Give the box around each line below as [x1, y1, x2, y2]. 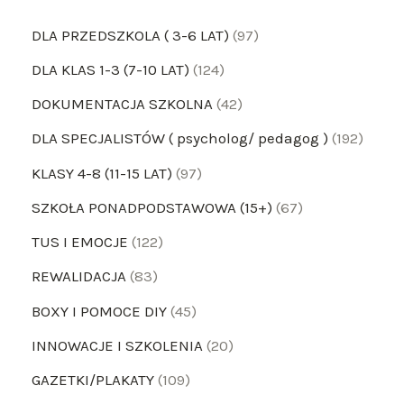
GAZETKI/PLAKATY [32, 371, 154, 390]
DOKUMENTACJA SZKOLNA [32, 95, 213, 114]
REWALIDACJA [32, 267, 126, 286]
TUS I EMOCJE [32, 233, 128, 252]
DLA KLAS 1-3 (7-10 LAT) [32, 60, 189, 78]
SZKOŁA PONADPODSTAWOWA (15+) [32, 197, 272, 216]
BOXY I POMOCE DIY [32, 301, 167, 320]
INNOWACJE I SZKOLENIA [32, 335, 203, 354]
